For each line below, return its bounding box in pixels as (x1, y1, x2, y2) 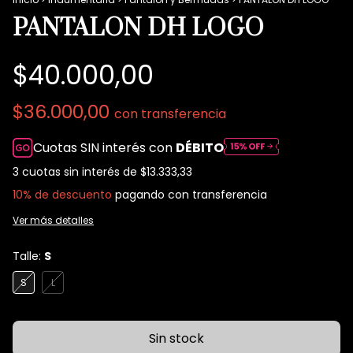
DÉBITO (176, 138, 225, 157)
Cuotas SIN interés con (33, 138, 176, 157)
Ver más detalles (13, 213, 94, 227)
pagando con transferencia (112, 186, 267, 203)
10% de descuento (13, 186, 112, 203)
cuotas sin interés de (22, 163, 140, 180)
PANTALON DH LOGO (13, 13, 264, 43)
